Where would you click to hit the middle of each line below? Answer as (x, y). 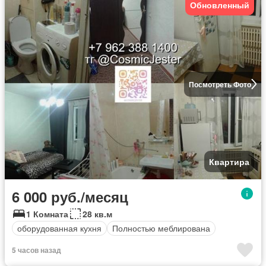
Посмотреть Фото (220, 84)
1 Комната (47, 213)
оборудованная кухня (59, 228)
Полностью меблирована (161, 228)
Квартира (229, 161)
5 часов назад (37, 250)
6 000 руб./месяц (70, 196)
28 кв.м (97, 213)
